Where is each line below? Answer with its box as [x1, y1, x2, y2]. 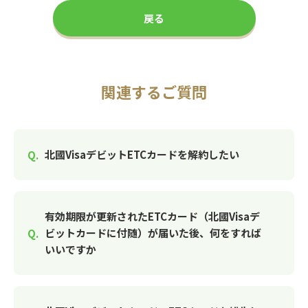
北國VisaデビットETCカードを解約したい [45, 147, 239, 162]
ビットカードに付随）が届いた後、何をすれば [45, 225, 261, 240]
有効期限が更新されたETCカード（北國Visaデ [45, 209, 260, 223]
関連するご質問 [101, 80, 207, 102]
